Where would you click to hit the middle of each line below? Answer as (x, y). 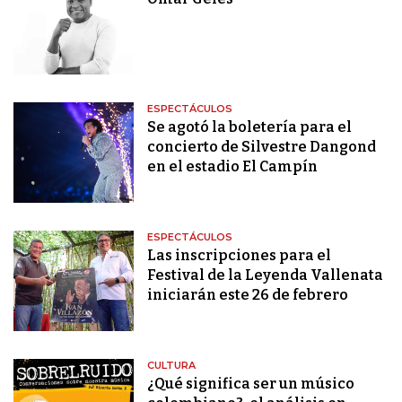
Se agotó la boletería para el (250, 127)
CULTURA (172, 366)
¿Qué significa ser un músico (251, 384)
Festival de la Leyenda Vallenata (266, 275)
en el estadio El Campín (233, 167)
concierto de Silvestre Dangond (262, 147)
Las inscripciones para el (240, 256)
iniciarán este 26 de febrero (248, 295)
